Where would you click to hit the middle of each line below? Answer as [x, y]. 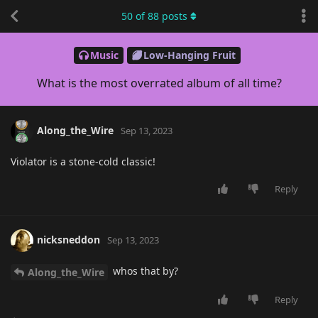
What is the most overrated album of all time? [159, 83]
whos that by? [144, 270]
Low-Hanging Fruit [190, 55]
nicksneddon [68, 239]
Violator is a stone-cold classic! [83, 161]
